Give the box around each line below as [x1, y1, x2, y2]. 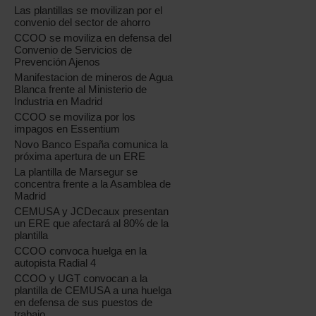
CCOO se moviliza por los [14, 111, 136, 123]
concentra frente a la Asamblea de [14, 178, 171, 190]
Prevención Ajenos [14, 56, 101, 68]
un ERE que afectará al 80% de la [14, 217, 169, 229]
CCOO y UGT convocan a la [14, 272, 148, 284]
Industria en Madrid [14, 95, 103, 107]
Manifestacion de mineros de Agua [14, 71, 174, 83]
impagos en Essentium [14, 123, 121, 135]
